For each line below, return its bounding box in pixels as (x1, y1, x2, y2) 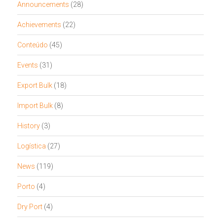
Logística (17, 142, 46, 150)
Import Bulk (17, 102, 53, 110)
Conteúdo (17, 41, 48, 49)
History (17, 122, 40, 130)
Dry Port (17, 203, 42, 211)
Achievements (17, 21, 61, 29)
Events (17, 61, 38, 70)
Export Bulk (17, 81, 52, 90)
